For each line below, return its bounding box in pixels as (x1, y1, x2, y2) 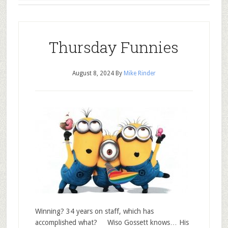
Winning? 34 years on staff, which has (35, 207, 154, 215)
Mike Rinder (123, 70, 156, 77)
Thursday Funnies (49, 37, 179, 57)
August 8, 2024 (72, 70, 114, 77)
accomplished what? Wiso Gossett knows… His (35, 218, 189, 226)
